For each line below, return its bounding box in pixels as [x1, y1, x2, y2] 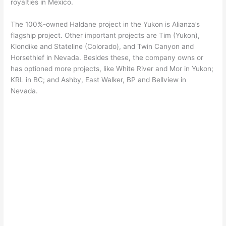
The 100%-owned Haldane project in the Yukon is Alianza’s [11, 20, 200, 28]
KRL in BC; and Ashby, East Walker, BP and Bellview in [11, 75, 187, 84]
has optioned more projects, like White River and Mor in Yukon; [11, 64, 214, 73]
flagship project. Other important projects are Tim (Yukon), [11, 31, 200, 39]
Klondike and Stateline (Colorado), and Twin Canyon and [11, 42, 194, 50]
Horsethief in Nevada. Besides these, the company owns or [11, 53, 204, 62]
